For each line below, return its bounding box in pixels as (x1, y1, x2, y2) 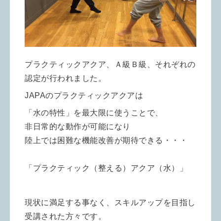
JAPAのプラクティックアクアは (25, 91, 143, 100)
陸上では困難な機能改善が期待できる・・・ (25, 136, 187, 145)
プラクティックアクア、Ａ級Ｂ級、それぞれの (25, 60, 196, 69)
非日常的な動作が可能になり (25, 122, 131, 131)
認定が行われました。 (25, 74, 106, 83)
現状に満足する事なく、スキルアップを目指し (25, 198, 196, 207)
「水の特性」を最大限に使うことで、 (25, 109, 163, 117)
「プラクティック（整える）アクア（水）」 (25, 164, 187, 173)
